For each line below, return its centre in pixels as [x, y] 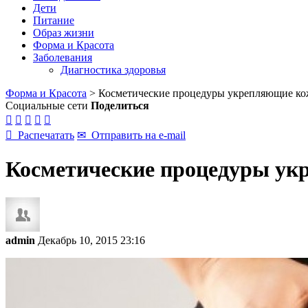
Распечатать [43, 135]
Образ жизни [64, 33]
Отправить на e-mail [136, 135]
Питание [54, 20]
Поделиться [120, 106]
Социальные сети [47, 106]
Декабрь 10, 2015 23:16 [91, 240]
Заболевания [63, 57]
